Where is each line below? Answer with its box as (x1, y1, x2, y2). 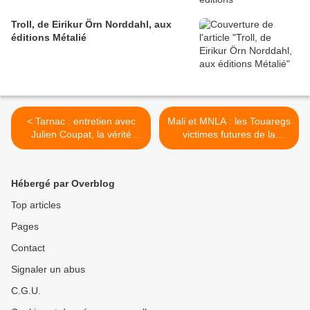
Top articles (11, 199, 61, 211)
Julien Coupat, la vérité (30, 129, 131, 140)
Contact (11, 242, 45, 254)
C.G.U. (11, 285, 41, 297)
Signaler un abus (11, 264, 85, 275)
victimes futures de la (183, 129, 275, 140)
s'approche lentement (33, 142, 129, 154)
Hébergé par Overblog (11, 178, 115, 190)
